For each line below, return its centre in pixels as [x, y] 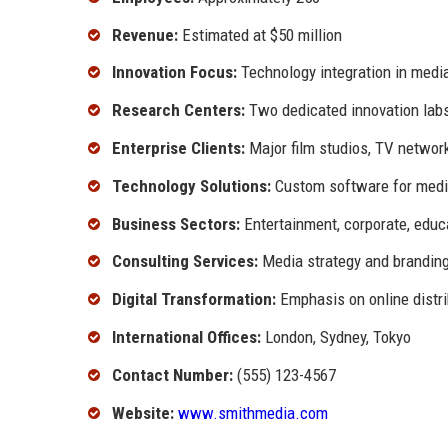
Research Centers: [178, 110]
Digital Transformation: [194, 299]
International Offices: [186, 337]
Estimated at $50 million [260, 34]
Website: [143, 412]
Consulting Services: [185, 261]
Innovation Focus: [174, 72]
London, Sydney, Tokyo [336, 337]
